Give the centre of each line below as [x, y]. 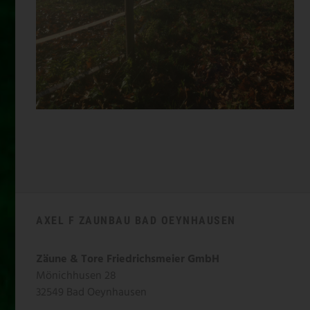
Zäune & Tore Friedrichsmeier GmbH [128, 259]
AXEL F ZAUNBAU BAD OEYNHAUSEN [136, 220]
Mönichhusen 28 [76, 276]
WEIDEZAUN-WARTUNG [165, 19]
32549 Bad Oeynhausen [91, 292]
